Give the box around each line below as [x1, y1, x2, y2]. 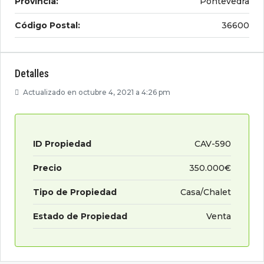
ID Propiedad [33, 138, 91, 149]
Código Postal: [15, 20, 80, 31]
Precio [33, 163, 62, 173]
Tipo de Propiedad [33, 187, 117, 197]
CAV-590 [194, 138, 231, 149]
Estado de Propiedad [33, 211, 127, 222]
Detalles [15, 67, 49, 80]
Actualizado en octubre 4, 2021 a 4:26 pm [21, 88, 170, 97]
